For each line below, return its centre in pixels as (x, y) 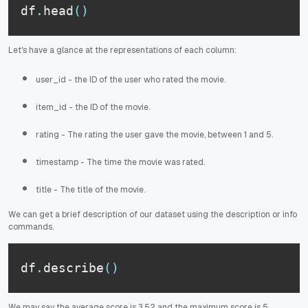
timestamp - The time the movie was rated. (120, 162)
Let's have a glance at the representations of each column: (122, 50)
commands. (31, 227)
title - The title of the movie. (90, 189)
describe (74, 268)
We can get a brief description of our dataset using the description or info (153, 214)
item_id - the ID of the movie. (93, 107)
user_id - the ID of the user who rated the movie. (131, 79)
